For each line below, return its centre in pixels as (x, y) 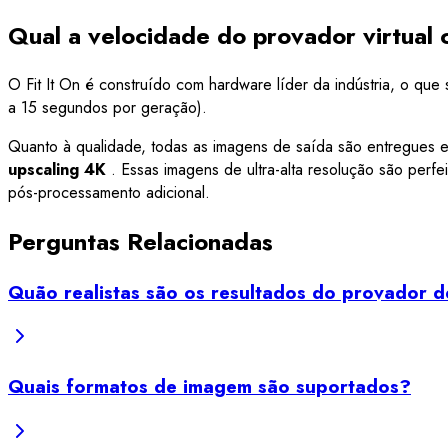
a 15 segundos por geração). (107, 107)
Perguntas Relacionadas (140, 241)
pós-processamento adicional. (109, 192)
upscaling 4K (59, 169)
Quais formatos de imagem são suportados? (209, 387)
